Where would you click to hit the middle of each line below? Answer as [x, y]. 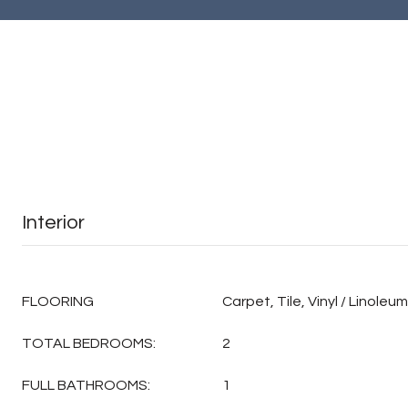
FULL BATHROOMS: [86, 385]
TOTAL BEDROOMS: [89, 343]
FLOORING [58, 301]
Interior [53, 223]
